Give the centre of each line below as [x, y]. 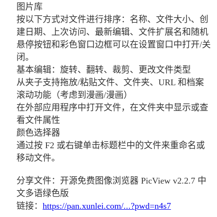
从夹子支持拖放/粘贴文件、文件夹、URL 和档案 [110, 82]
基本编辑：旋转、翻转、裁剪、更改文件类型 [104, 70]
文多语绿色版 [43, 193]
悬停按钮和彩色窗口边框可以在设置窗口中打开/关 [114, 44]
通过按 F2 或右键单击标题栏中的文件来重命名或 [111, 145]
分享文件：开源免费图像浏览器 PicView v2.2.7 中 [111, 180]
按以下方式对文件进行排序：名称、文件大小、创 [112, 19]
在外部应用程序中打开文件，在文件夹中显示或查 [112, 107]
